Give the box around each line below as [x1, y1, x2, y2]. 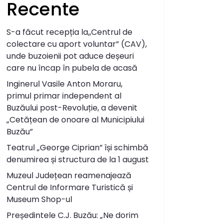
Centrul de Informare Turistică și [6, 181, 133, 193]
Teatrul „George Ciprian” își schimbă [6, 141, 148, 153]
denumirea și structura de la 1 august [6, 153, 149, 165]
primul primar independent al [6, 90, 121, 102]
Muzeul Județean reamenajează [6, 169, 131, 181]
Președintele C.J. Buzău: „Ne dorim [6, 209, 138, 221]
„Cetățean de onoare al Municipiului [6, 113, 144, 125]
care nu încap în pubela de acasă [6, 62, 137, 74]
